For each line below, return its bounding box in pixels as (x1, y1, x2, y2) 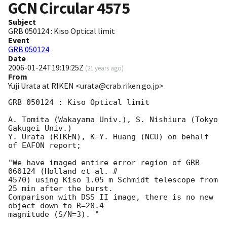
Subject (8, 17, 36, 27)
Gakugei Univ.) (8, 124, 72, 133)
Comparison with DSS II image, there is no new (8, 193, 213, 202)
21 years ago (87, 64, 122, 72)
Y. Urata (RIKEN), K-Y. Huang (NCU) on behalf (8, 132, 209, 142)
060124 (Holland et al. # (8, 167, 118, 176)
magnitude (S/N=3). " (8, 210, 99, 219)
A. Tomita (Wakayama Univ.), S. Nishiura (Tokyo (8, 115, 218, 125)
